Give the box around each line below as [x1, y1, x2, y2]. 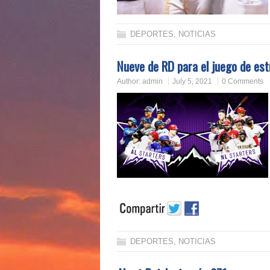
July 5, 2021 [172, 77, 212, 86]
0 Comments [222, 77, 263, 86]
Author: [117, 77, 142, 86]
